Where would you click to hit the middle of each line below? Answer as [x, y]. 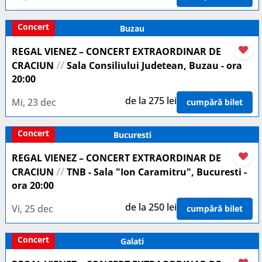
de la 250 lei [151, 207]
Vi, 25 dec [32, 208]
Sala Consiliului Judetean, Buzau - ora [153, 65]
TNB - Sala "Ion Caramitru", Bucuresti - [156, 172]
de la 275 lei [151, 101]
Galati [132, 241]
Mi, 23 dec [34, 102]
